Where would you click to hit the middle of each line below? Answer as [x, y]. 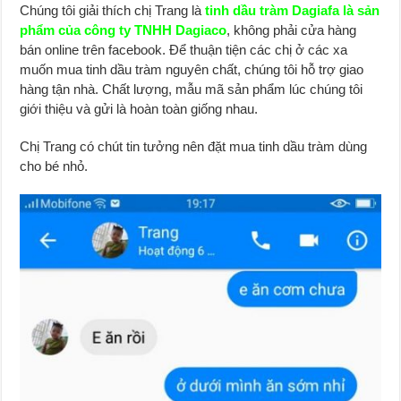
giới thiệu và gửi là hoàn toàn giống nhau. [139, 108]
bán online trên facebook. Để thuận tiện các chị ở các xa [184, 49]
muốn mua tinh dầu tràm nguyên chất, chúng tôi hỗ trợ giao [192, 69]
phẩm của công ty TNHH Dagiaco [124, 30]
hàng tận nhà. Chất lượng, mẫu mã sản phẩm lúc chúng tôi [192, 89]
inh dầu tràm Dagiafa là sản [295, 10]
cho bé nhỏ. [54, 166]
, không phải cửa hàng [292, 30]
